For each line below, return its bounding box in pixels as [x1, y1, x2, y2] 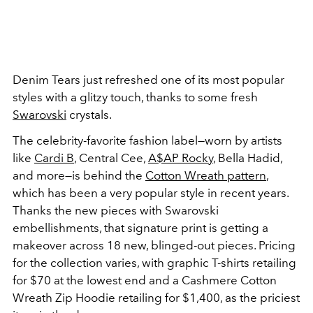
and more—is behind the [13, 168, 145, 182]
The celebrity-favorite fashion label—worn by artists [13, 133, 282, 147]
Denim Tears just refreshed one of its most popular [13, 72, 284, 87]
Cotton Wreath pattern [145, 168, 266, 182]
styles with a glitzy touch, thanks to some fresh [13, 89, 258, 104]
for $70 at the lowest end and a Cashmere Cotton [13, 272, 277, 287]
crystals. [66, 107, 112, 122]
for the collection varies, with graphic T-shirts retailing [13, 255, 296, 270]
